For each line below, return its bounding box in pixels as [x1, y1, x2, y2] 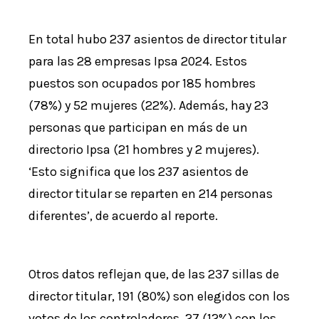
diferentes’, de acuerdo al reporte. [28, 208, 219, 224]
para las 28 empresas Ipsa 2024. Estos [28, 53, 248, 70]
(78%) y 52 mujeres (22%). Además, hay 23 [28, 98, 269, 114]
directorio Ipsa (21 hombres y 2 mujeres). [28, 142, 260, 158]
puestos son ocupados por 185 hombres [28, 75, 256, 92]
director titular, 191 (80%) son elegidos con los [28, 288, 291, 305]
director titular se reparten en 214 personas [28, 186, 273, 202]
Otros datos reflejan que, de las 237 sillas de [28, 266, 280, 283]
